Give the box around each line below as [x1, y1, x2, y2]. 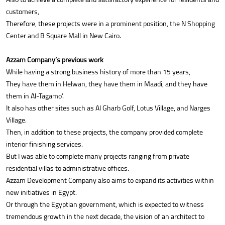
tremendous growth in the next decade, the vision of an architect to [6, 210, 204, 223]
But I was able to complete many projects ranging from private [6, 150, 189, 163]
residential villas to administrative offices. [6, 162, 129, 175]
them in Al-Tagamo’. [6, 89, 64, 103]
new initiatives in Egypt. [6, 186, 77, 199]
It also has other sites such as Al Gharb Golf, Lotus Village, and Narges [6, 101, 210, 115]
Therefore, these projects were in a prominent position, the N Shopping [6, 17, 215, 31]
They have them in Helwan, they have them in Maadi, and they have [6, 77, 207, 91]
